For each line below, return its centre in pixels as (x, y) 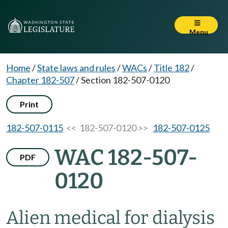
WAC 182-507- (126, 158)
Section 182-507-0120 (125, 80)
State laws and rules (76, 68)
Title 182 (172, 68)
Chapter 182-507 (40, 80)
